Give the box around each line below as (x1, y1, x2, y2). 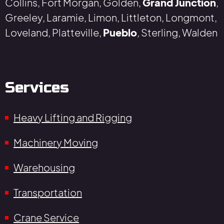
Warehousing (13, 161, 75, 174)
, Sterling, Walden (137, 26, 217, 39)
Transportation (13, 186, 82, 199)
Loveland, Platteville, (5, 26, 103, 39)
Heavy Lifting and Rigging (13, 111, 132, 124)
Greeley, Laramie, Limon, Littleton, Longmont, (5, 11, 217, 24)
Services (5, 78, 69, 97)
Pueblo (103, 26, 137, 39)
